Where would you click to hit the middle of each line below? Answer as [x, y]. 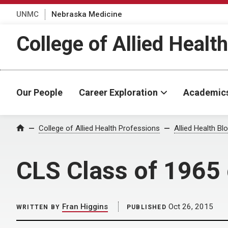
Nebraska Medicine [87, 14]
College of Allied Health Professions [99, 128]
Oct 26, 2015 [190, 207]
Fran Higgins [85, 207]
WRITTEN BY [38, 207]
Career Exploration [118, 92]
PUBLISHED [147, 207]
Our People [39, 92]
